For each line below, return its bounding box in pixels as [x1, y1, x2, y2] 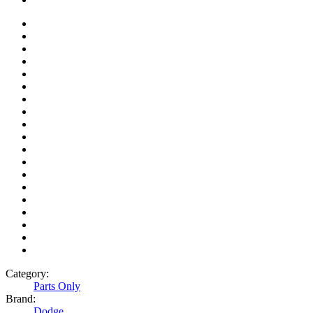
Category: [6, 268, 49, 280]
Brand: [6, 293, 36, 305]
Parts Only [34, 280, 80, 293]
